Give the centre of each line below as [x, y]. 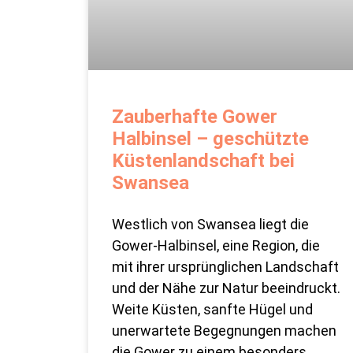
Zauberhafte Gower [195, 117]
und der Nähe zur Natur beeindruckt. [226, 288]
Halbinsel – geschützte [210, 139]
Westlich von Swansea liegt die [210, 225]
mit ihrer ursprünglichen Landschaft [225, 267]
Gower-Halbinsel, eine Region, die [216, 246]
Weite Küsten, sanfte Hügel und [212, 310]
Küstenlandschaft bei [203, 161]
